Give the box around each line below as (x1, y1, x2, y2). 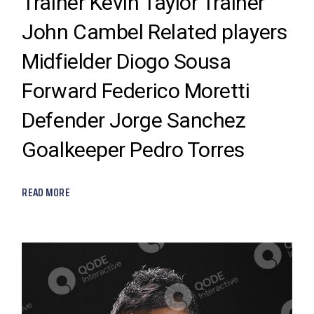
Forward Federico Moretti (22, 78, 250, 103)
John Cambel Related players (22, 19, 287, 44)
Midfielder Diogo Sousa (22, 48, 231, 74)
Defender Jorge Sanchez (22, 107, 246, 132)
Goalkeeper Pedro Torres (22, 137, 245, 162)
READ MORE (22, 184, 70, 201)
